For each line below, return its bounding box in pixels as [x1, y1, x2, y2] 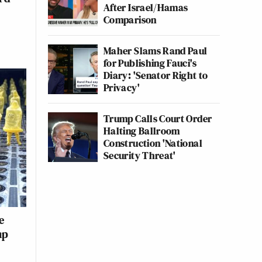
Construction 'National [104, 136, 202, 150]
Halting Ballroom [104, 123, 180, 138]
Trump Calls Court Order [104, 111, 212, 126]
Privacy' [104, 80, 140, 95]
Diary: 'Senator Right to [104, 68, 208, 82]
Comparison [104, 12, 157, 27]
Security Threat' [104, 148, 176, 163]
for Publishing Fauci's [104, 56, 196, 70]
